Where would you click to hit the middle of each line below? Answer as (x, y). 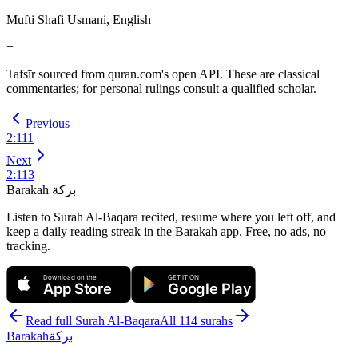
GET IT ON (184, 278)
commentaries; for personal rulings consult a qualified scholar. (161, 89)
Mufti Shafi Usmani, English (79, 20)
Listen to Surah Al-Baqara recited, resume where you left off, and (171, 217)
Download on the (70, 278)
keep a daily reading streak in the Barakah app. (124, 232)
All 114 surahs (196, 321)
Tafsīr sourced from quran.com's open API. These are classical (163, 74)
